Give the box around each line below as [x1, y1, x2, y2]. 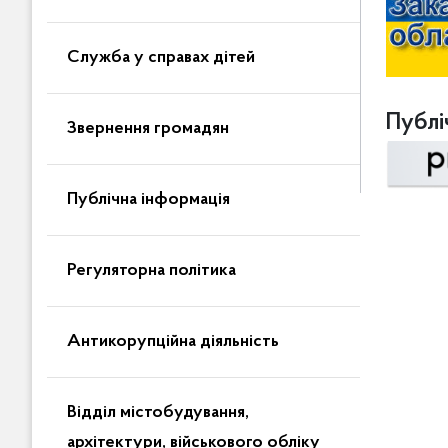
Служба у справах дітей [67, 49, 255, 67]
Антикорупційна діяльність [67, 333, 279, 351]
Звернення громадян [67, 120, 229, 138]
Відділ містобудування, [67, 404, 249, 422]
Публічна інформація [67, 191, 230, 209]
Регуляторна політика [67, 262, 236, 280]
